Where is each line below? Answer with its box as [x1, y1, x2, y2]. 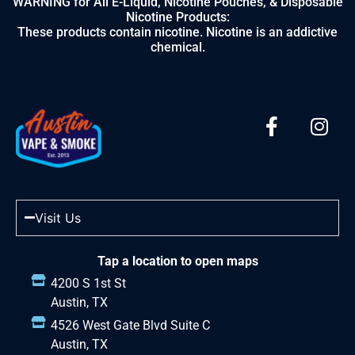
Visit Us [35, 209, 81, 226]
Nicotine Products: [125, 10, 230, 25]
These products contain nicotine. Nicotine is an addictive [17, 25, 338, 40]
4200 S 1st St [50, 276, 126, 292]
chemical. [150, 40, 205, 55]
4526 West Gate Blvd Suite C [50, 318, 210, 334]
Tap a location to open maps [97, 253, 258, 269]
